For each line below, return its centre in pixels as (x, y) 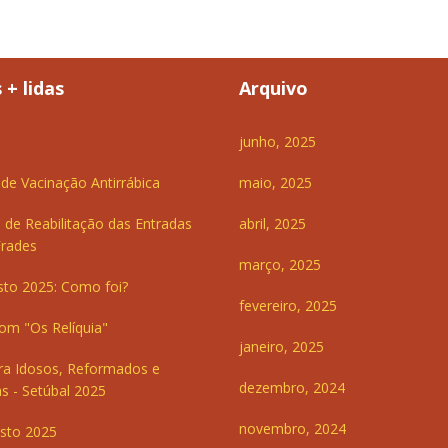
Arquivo (273, 88)
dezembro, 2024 (292, 388)
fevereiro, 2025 (288, 306)
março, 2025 (280, 265)
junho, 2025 (277, 142)
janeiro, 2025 (281, 347)
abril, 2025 (272, 224)
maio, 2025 (275, 183)
